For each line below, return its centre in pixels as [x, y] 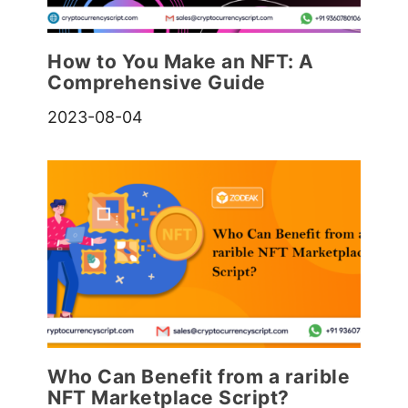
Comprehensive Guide [157, 82]
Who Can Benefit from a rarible [199, 376]
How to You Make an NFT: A [181, 61]
